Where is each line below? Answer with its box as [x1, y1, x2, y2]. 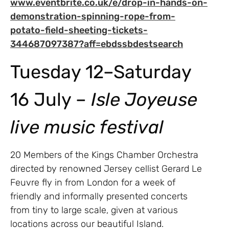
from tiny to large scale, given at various [10, 204, 178, 216]
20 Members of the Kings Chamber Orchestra [10, 149, 198, 161]
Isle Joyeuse [91, 88, 197, 111]
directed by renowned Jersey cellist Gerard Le [10, 163, 202, 175]
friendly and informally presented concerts [10, 191, 188, 202]
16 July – [10, 88, 91, 111]
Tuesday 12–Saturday [10, 61, 191, 83]
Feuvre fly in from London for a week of [10, 177, 175, 189]
